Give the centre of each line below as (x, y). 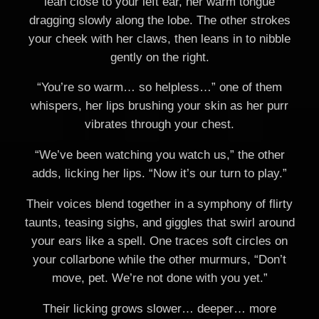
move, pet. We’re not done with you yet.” (159, 278)
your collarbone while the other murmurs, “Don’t (159, 260)
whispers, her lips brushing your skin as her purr (159, 106)
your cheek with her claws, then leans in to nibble (159, 38)
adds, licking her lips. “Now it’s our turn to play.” (159, 174)
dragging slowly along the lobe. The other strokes (159, 20)
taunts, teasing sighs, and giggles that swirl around (159, 223)
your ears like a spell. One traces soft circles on (159, 241)
